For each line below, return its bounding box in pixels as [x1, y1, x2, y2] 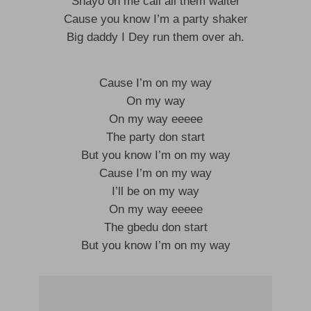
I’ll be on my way [112, 185, 199, 198]
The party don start [106, 131, 205, 144]
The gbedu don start [103, 221, 208, 234]
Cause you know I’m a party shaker [63, 12, 248, 26]
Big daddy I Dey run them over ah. [67, 31, 244, 44]
